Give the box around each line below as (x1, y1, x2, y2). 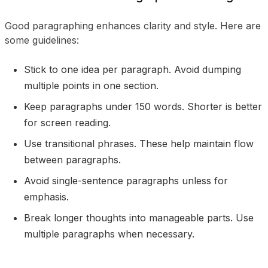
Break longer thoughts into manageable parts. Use (24, 212, 254, 224)
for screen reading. (24, 117, 111, 129)
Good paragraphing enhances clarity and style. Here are (5, 20, 261, 32)
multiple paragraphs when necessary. (24, 228, 194, 240)
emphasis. (24, 191, 69, 203)
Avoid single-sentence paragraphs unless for (24, 175, 228, 187)
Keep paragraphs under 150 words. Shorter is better (24, 100, 262, 112)
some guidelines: (5, 34, 79, 46)
